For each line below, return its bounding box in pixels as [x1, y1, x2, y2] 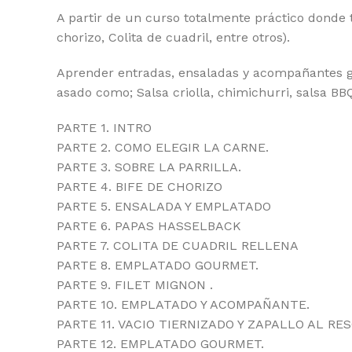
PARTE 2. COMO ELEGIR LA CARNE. [57, 140, 269, 155]
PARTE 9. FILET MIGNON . [57, 277, 213, 292]
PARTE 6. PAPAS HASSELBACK [57, 218, 241, 233]
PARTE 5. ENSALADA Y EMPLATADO [57, 199, 271, 214]
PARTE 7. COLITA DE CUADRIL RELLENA [57, 238, 299, 253]
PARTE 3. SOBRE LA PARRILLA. [57, 159, 241, 174]
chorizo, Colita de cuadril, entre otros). [57, 30, 290, 45]
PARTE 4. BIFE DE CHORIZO [57, 179, 222, 194]
